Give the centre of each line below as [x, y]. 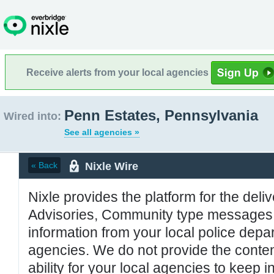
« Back [44, 165]
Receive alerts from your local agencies [119, 72]
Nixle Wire [112, 166]
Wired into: [32, 116]
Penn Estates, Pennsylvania [161, 115]
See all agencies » [102, 132]
